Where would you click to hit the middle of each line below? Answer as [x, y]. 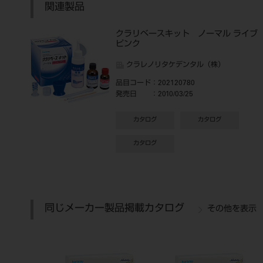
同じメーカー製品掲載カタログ [114, 209]
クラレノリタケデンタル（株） [176, 65]
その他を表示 [232, 210]
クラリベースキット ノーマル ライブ [187, 35]
